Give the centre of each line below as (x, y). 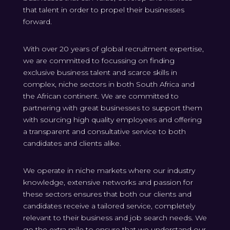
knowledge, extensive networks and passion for (108, 183)
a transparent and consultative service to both (104, 132)
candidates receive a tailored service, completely (109, 206)
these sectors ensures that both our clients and (107, 194)
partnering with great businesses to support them (112, 108)
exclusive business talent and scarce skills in (100, 73)
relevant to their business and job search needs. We (115, 218)
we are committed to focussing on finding (99, 61)
